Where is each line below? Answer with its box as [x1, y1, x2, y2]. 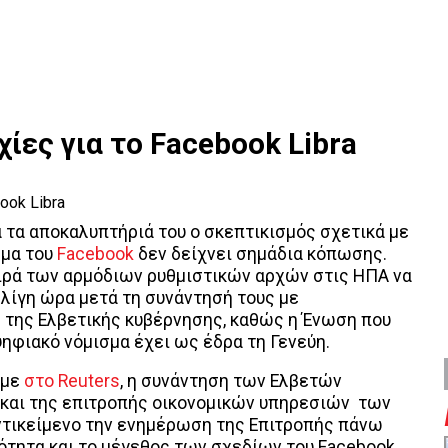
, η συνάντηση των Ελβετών [120, 371, 342, 392]
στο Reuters [24, 371, 120, 392]
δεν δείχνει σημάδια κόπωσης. [134, 243, 387, 264]
